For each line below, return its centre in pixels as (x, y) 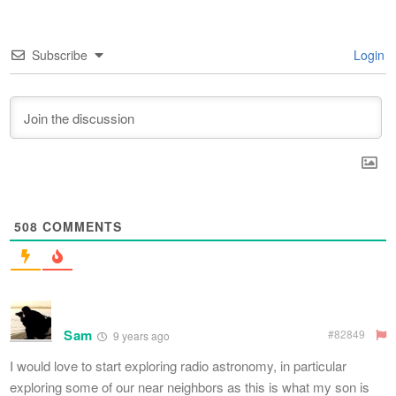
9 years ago (141, 335)
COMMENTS (80, 226)
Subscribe (60, 54)
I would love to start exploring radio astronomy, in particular (178, 365)
